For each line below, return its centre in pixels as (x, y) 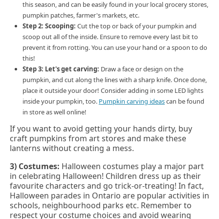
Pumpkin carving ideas (132, 101)
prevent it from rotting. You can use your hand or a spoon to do (115, 48)
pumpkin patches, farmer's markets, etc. (81, 15)
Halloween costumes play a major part (133, 166)
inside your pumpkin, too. (61, 101)
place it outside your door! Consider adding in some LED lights (113, 91)
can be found (185, 101)
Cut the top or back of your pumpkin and (137, 26)
